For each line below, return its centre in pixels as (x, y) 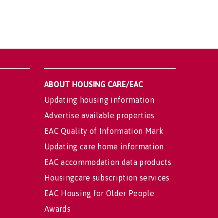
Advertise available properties (100, 115)
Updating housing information (99, 100)
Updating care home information (104, 146)
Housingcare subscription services (107, 178)
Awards (57, 209)
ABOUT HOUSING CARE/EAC (94, 84)
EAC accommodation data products (108, 162)
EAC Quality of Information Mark (104, 131)
